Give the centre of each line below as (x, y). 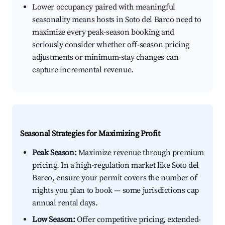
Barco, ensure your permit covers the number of (115, 178)
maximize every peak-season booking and (103, 32)
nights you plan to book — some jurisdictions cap (116, 191)
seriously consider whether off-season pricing (111, 45)
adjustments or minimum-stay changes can (105, 58)
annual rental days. (65, 203)
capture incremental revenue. (83, 70)
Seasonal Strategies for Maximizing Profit (90, 134)
